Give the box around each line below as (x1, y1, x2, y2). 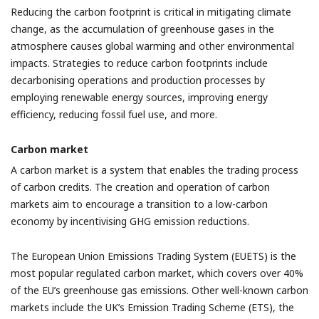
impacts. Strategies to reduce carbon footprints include (11, 56, 268, 70)
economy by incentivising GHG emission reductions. (11, 214, 249, 228)
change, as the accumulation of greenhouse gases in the (11, 22, 274, 36)
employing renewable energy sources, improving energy (11, 90, 268, 104)
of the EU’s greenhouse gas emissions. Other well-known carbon (11, 283, 308, 297)
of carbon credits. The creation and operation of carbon (11, 180, 270, 194)
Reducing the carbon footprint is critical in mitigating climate (11, 5, 291, 19)
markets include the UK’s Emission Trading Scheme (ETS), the (11, 300, 294, 314)
